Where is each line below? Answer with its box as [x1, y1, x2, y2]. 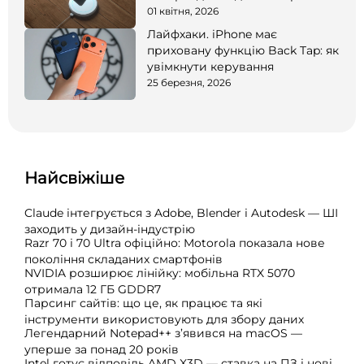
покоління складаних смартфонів [24, 251, 223, 266]
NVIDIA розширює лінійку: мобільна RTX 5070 [24, 265, 295, 280]
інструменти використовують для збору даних [24, 311, 304, 327]
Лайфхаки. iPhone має [147, 26, 277, 41]
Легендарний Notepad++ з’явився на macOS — [24, 325, 302, 340]
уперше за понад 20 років [24, 341, 179, 357]
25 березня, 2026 [147, 76, 231, 89]
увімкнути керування [147, 58, 274, 74]
